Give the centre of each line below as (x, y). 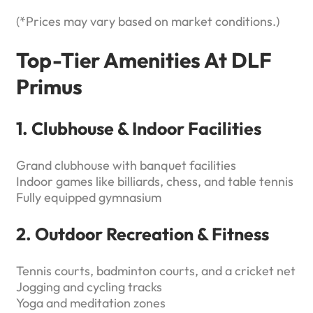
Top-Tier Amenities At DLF (144, 60)
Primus (49, 87)
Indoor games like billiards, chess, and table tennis (155, 182)
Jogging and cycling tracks (89, 287)
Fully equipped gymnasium (89, 198)
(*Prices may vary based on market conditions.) (148, 22)
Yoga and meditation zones (91, 303)
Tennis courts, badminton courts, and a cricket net (156, 271)
